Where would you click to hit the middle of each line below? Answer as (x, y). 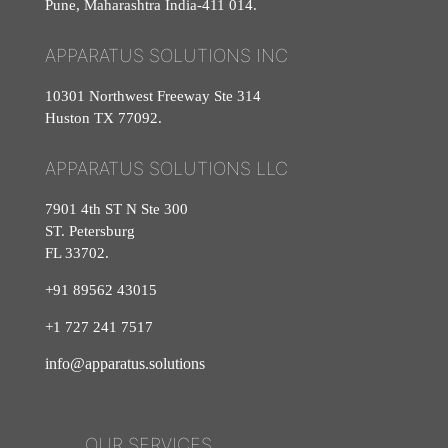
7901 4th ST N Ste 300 (116, 209)
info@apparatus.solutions (125, 363)
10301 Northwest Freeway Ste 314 (153, 96)
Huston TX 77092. (103, 118)
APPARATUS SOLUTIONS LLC (166, 168)
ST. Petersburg (90, 231)
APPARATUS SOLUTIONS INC (166, 55)
